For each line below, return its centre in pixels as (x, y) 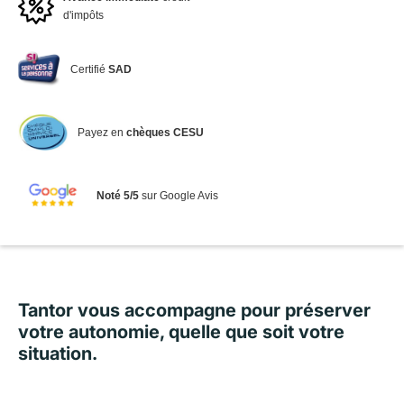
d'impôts (83, 15)
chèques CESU (165, 133)
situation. (58, 353)
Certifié (90, 69)
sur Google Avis (178, 196)
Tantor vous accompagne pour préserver (194, 310)
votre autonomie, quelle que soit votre (181, 332)
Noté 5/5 (117, 196)
